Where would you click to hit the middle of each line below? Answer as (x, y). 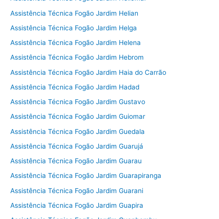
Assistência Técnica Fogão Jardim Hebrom (77, 57)
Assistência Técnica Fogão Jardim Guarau (76, 161)
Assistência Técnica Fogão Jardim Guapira (77, 205)
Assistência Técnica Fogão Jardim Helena (76, 43)
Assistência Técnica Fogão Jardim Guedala (78, 131)
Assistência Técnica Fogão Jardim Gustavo (78, 102)
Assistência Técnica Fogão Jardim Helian (75, 13)
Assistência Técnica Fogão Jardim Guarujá (77, 146)
